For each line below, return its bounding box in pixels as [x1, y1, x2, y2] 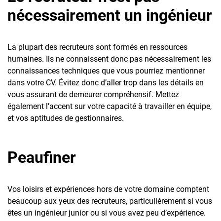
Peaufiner [7, 147, 76, 167]
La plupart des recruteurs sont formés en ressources [7, 42, 187, 52]
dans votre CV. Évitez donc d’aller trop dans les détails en [7, 77, 204, 87]
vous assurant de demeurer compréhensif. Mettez [7, 89, 179, 99]
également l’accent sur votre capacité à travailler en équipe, [7, 101, 212, 111]
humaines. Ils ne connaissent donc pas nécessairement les [7, 54, 211, 64]
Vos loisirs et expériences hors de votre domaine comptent [7, 184, 209, 194]
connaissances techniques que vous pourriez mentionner [7, 66, 205, 75]
